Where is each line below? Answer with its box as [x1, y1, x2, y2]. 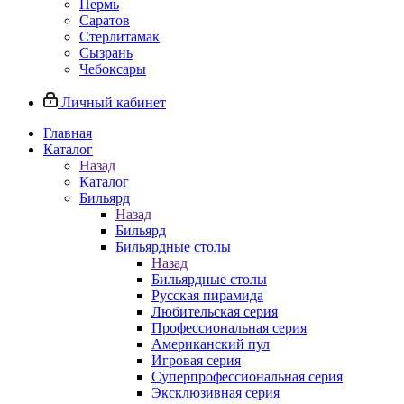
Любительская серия [151, 304, 278, 319]
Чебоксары [79, 61, 146, 77]
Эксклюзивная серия [151, 385, 280, 400]
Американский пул [151, 336, 270, 352]
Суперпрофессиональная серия [151, 369, 343, 384]
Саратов [79, 13, 130, 28]
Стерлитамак [79, 29, 160, 44]
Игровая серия [151, 353, 241, 368]
